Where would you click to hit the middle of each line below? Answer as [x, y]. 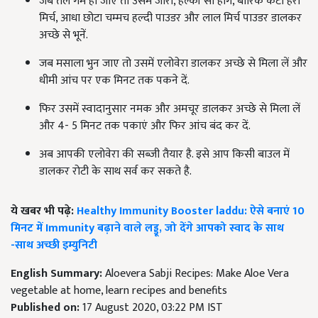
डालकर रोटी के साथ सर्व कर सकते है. [115, 171]
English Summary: [58, 274]
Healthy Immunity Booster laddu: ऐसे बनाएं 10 [189, 211]
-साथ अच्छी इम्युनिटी [54, 245]
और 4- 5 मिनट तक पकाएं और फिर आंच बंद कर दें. [145, 126]
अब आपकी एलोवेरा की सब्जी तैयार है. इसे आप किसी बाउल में [164, 154]
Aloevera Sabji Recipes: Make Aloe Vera [197, 274]
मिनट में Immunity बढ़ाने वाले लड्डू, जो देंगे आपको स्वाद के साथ [147, 228]
